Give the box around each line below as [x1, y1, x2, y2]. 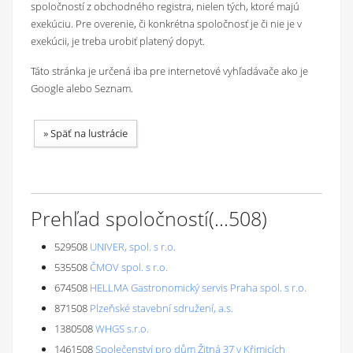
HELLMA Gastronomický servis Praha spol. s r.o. [90, 281, 307, 295]
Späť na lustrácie [50, 126, 128, 140]
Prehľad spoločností [31, 205, 209, 232]
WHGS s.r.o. [95, 321, 149, 336]
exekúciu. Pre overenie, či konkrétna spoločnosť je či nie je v [31, 17, 302, 31]
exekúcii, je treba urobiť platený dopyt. [31, 34, 205, 48]
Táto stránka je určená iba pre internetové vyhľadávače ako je [31, 64, 308, 78]
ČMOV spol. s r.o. [90, 260, 168, 274]
